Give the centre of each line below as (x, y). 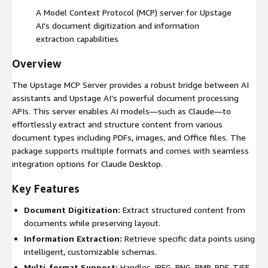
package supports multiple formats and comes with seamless (130, 150)
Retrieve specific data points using (188, 238)
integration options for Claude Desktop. (87, 163)
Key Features (46, 188)
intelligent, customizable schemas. (90, 251)
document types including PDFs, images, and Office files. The (129, 137)
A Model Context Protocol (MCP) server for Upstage (134, 12)
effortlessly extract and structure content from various (117, 124)
